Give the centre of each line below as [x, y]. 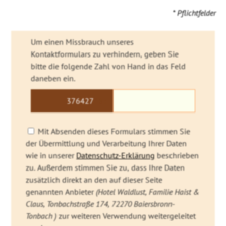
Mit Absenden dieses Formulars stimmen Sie [113, 131]
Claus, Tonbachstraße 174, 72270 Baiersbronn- [100, 204]
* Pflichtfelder [194, 13]
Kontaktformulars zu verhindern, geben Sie [104, 54]
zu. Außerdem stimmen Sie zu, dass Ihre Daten [105, 168]
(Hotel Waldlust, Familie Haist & [148, 192]
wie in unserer [51, 156]
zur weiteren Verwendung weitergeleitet [126, 216]
